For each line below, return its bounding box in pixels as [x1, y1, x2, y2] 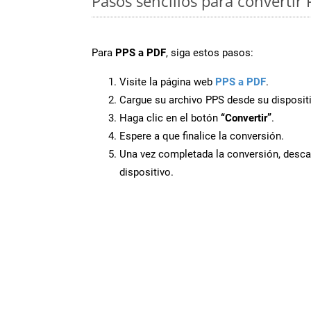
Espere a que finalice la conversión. [119, 129, 284, 142]
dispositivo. [119, 165, 174, 178]
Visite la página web [119, 75, 215, 88]
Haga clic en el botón [119, 111, 221, 124]
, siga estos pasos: [166, 46, 253, 59]
